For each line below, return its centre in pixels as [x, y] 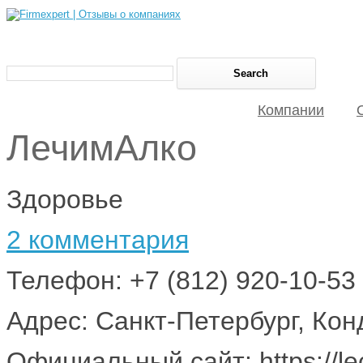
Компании [291, 110]
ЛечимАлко [102, 148]
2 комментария [98, 239]
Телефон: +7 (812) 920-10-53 [181, 280]
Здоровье [65, 199]
